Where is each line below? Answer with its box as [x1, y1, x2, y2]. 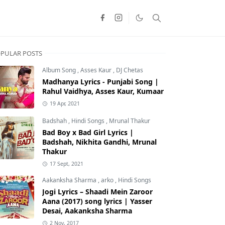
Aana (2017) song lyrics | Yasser [42, 196, 152, 206]
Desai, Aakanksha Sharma [42, 206, 132, 215]
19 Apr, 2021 [49, 100, 80, 107]
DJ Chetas [116, 66, 143, 74]
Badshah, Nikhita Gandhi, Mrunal [42, 137, 157, 147]
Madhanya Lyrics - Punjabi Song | [42, 77, 159, 86]
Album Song [42, 66, 77, 74]
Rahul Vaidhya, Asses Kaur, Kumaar [42, 86, 164, 96]
